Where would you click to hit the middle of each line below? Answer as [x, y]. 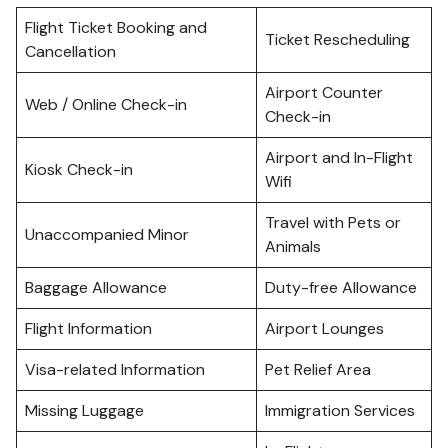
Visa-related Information [115, 369]
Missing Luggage [84, 410]
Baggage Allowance [96, 287]
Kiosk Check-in [79, 169]
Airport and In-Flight [339, 157]
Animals [293, 246]
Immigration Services [340, 410]
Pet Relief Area [318, 369]
